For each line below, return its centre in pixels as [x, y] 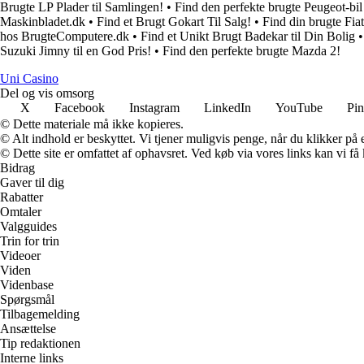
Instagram [154, 108]
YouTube [299, 108]
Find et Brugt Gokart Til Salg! [174, 22]
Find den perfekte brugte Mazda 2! [251, 51]
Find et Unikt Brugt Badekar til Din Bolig [248, 37]
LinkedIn [227, 108]
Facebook [80, 108]
